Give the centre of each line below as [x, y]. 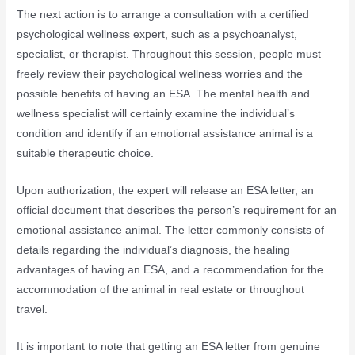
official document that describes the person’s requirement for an [177, 210]
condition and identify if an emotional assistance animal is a [165, 133]
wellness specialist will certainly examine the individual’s [156, 113]
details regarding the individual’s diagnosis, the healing [154, 250]
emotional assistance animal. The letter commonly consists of [171, 230]
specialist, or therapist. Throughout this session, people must [169, 54]
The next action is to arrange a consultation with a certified [163, 14]
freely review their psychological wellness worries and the [160, 74]
